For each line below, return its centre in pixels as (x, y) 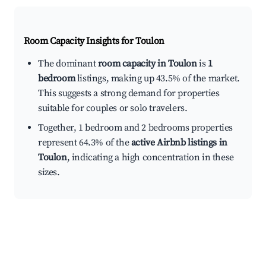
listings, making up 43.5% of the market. (157, 79)
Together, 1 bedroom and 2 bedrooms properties (136, 128)
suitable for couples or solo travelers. (113, 108)
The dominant (68, 64)
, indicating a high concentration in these (150, 158)
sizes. (49, 172)
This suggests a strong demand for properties (129, 94)
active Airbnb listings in (179, 143)
